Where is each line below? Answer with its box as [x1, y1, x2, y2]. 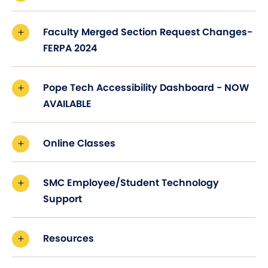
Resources [43, 231, 94, 245]
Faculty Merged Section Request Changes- [43, 25, 252, 39]
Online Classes [43, 136, 118, 150]
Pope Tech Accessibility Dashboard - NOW [43, 80, 249, 95]
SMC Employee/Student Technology [43, 175, 219, 190]
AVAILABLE [43, 96, 92, 111]
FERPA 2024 [43, 41, 98, 55]
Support [43, 191, 82, 206]
